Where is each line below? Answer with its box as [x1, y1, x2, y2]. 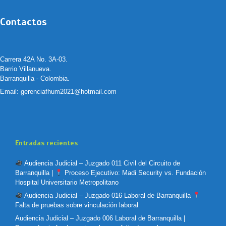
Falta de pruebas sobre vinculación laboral [15, 201, 138, 209]
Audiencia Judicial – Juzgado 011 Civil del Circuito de [22, 159, 180, 167]
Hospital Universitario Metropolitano [15, 179, 119, 187]
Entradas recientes [15, 139, 78, 148]
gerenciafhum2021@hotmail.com [21, 88, 117, 96]
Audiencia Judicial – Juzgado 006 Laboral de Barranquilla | [15, 214, 185, 222]
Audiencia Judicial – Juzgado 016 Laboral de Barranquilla [22, 192, 193, 200]
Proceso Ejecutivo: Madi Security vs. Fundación [62, 169, 206, 177]
